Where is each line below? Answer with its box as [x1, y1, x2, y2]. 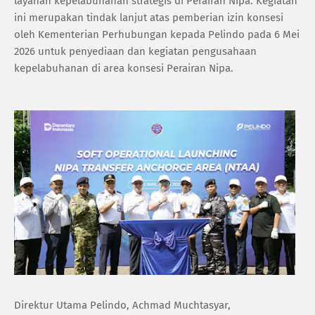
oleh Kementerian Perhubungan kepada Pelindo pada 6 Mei [14, 27, 300, 41]
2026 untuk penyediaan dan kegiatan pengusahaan [14, 44, 257, 58]
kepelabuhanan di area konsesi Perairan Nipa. [14, 61, 233, 75]
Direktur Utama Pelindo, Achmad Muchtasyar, [14, 298, 231, 311]
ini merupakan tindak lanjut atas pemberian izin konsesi [14, 11, 283, 24]
